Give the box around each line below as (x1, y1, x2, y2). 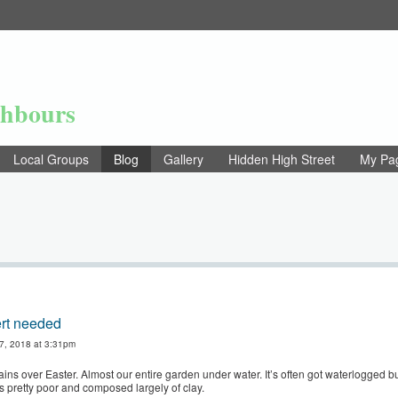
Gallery (163, 150, 203, 168)
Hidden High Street (228, 150, 335, 168)
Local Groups (13, 150, 89, 168)
